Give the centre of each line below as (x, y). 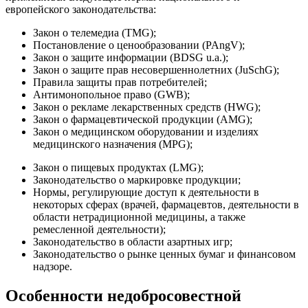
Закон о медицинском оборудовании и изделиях (146, 132)
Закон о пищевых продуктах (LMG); (118, 168)
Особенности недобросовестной (123, 296)
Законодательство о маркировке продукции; (137, 180)
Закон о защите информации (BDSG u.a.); (131, 58)
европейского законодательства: (81, 10)
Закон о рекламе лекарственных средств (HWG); (147, 107)
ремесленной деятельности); (99, 230)
